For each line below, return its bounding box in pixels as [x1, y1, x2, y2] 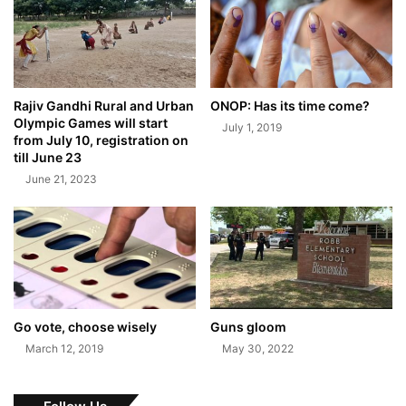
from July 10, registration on [14, 132, 188, 149]
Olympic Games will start [14, 115, 168, 131]
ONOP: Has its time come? [210, 98, 370, 114]
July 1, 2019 [222, 121, 282, 135]
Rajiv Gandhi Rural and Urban [14, 98, 194, 114]
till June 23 [14, 150, 82, 166]
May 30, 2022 [222, 342, 294, 356]
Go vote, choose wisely [14, 319, 157, 335]
